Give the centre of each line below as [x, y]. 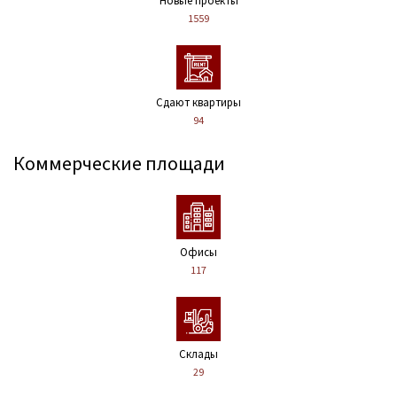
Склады [198, 354]
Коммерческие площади [119, 163]
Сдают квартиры [198, 102]
